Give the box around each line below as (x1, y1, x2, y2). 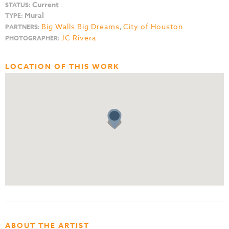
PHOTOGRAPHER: (5, 33, 60, 42)
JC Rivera (61, 32, 96, 42)
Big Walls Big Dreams (41, 21, 120, 31)
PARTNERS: (5, 22, 40, 31)
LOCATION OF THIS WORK (5, 61, 119, 72)
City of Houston (123, 21, 183, 31)
